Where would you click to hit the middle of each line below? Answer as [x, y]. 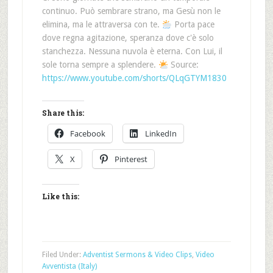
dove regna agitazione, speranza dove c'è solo [128, 38]
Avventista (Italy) [69, 267]
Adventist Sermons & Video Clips [137, 255]
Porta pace [193, 25]
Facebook [87, 134]
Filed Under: [62, 255]
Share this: [63, 113]
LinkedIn [161, 134]
